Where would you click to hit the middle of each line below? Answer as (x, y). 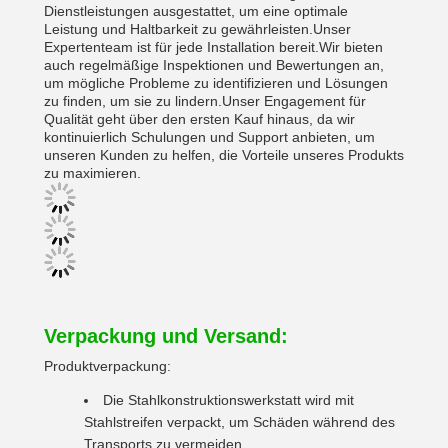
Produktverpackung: (107, 366)
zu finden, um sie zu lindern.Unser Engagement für (205, 101)
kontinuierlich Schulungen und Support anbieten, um (209, 137)
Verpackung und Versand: (166, 336)
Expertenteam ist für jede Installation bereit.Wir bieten (213, 47)
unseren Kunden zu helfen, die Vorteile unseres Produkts (224, 155)
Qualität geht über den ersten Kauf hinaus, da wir (199, 119)
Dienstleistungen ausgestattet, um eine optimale (196, 11)
